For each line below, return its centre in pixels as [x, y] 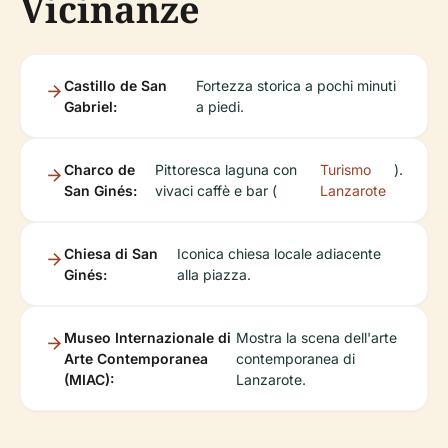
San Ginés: [100, 190]
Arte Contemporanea [136, 358]
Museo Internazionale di [147, 337]
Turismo [345, 169]
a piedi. [219, 106]
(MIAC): [89, 379]
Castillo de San [115, 85]
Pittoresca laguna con [225, 169]
